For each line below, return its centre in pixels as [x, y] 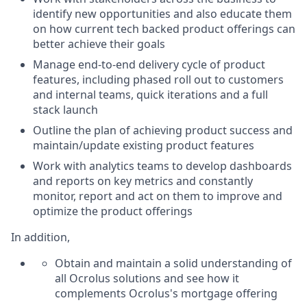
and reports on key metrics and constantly [143, 181]
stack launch [65, 110]
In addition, [40, 237]
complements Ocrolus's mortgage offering [166, 293]
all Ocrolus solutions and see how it [147, 278]
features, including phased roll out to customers [158, 79]
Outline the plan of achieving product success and [163, 130]
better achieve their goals [99, 44]
